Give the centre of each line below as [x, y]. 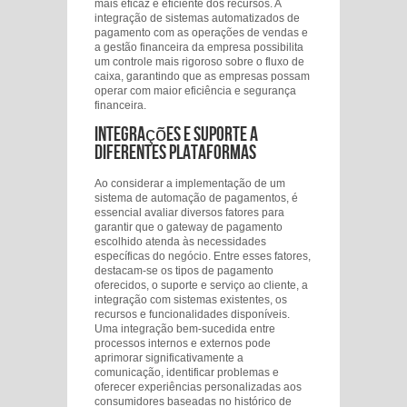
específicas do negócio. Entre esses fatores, [203, 256]
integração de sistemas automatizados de [197, 18]
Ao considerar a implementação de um [190, 184]
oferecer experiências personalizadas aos [198, 387]
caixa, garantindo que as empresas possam [202, 76]
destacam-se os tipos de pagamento [184, 271]
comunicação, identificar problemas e [187, 372]
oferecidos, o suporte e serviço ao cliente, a [201, 285]
